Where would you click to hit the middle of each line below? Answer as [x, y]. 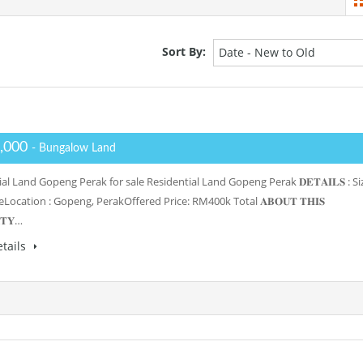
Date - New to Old [267, 52]
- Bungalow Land [74, 148]
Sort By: [184, 51]
